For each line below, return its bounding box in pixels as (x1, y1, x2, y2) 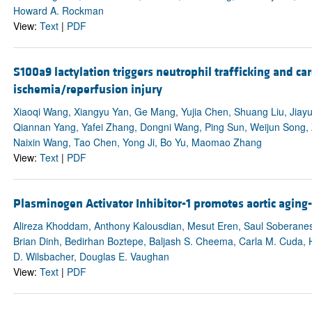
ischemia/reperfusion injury (13, 81, 162, 97)
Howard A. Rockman (13, 3, 104, 17)
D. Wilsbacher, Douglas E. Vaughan (13, 249, 169, 264)
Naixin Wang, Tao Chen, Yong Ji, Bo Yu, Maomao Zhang (13, 134, 262, 149)
